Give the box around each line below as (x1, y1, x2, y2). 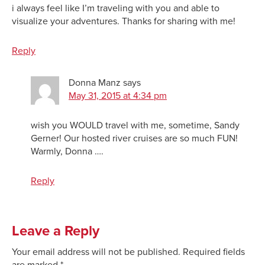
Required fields (183, 245, 245, 258)
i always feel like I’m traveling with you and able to (12, 2, 219, 14)
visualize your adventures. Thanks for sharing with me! (12, 15, 235, 27)
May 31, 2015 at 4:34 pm (69, 89, 167, 102)
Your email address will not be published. (12, 245, 180, 258)
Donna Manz (69, 76, 121, 89)
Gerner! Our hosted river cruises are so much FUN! (31, 132, 238, 144)
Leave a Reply (12, 222, 99, 240)
